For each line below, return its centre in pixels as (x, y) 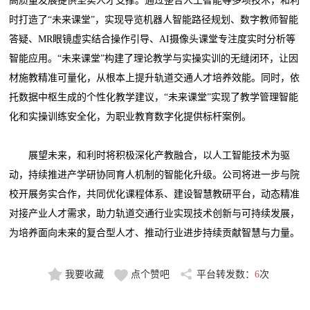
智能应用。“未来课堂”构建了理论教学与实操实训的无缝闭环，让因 (154, 59)
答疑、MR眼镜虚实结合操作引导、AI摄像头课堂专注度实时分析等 (153, 39)
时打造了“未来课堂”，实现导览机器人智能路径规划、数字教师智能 (154, 20)
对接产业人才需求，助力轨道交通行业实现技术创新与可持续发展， (155, 214)
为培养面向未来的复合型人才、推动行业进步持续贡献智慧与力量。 (155, 233)
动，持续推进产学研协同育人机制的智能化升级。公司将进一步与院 (155, 175)
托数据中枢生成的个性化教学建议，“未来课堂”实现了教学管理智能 (154, 98)
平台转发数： (225, 275)
